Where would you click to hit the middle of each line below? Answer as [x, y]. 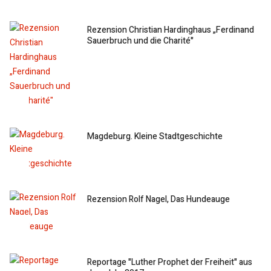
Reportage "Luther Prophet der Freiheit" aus [170, 262]
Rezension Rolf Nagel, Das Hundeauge [159, 199]
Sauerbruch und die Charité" [141, 41]
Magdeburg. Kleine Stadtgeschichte [155, 136]
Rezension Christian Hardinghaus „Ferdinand [171, 30]
